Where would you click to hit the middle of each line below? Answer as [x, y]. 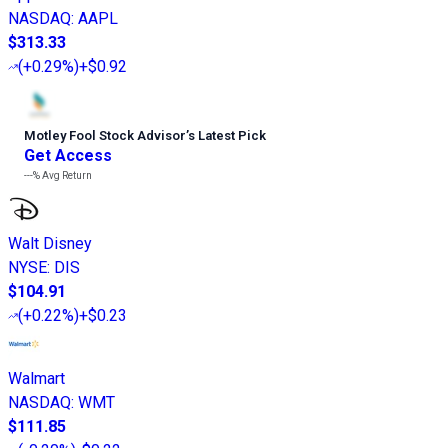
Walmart [36, 378]
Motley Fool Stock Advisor [105, 135]
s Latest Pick [227, 135]
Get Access [68, 155]
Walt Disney [50, 243]
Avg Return [66, 175]
